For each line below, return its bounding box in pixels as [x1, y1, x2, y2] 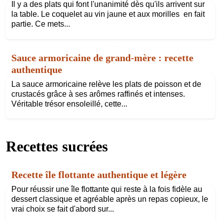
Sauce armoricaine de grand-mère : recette [11, 52, 193, 63]
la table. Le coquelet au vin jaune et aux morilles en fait [11, 10, 205, 19]
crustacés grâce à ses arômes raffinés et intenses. [11, 89, 185, 98]
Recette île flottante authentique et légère [11, 169, 186, 181]
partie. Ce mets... [11, 20, 70, 29]
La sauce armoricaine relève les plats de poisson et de [11, 79, 201, 88]
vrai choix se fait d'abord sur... [11, 205, 114, 214]
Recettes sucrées [6, 138, 108, 155]
